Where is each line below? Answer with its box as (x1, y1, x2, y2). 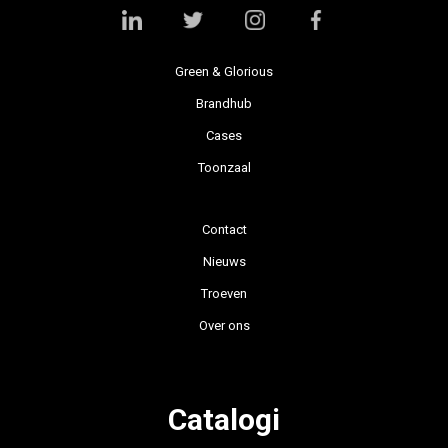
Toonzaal (197, 159, 251, 175)
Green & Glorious (175, 63, 273, 79)
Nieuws (202, 253, 246, 269)
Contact (201, 221, 247, 237)
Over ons (198, 317, 250, 333)
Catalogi (167, 401, 280, 437)
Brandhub (196, 95, 252, 111)
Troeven (201, 285, 247, 301)
